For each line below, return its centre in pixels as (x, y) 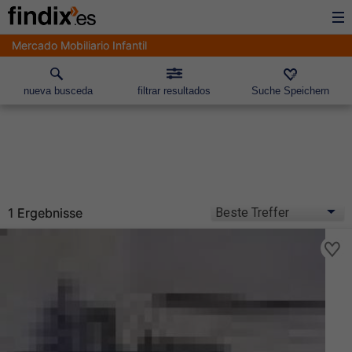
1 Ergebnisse (45, 213)
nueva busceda (58, 91)
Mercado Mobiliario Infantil (79, 45)
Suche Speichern (291, 91)
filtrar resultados (174, 91)
